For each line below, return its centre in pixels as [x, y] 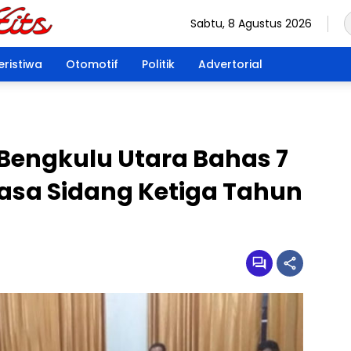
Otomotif [92, 64]
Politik [158, 64]
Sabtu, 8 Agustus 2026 [251, 23]
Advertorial [230, 64]
